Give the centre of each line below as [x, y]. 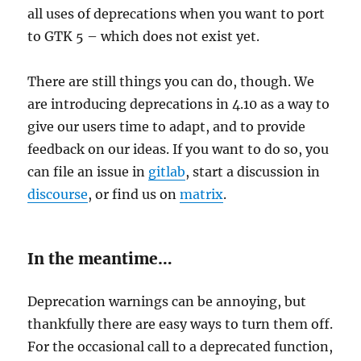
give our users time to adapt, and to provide [167, 127]
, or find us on [134, 194]
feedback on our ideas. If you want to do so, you [178, 149]
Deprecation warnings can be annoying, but [167, 301]
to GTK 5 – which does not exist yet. [144, 36]
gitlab [167, 172]
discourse [58, 194]
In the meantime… [100, 259]
